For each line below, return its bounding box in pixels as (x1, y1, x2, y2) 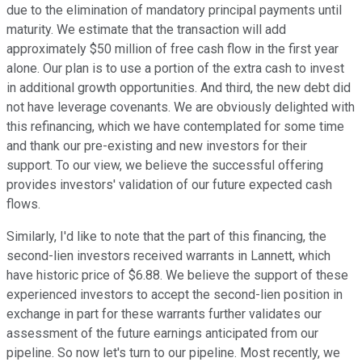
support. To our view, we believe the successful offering (6, 158, 323, 174)
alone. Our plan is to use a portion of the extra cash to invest (6, 61, 344, 77)
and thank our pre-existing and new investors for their (6, 138, 307, 154)
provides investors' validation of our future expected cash (6, 177, 332, 193)
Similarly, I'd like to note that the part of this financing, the (6, 229, 326, 245)
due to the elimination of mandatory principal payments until (6, 2, 342, 19)
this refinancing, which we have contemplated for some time (6, 119, 344, 135)
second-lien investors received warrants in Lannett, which (6, 248, 330, 264)
